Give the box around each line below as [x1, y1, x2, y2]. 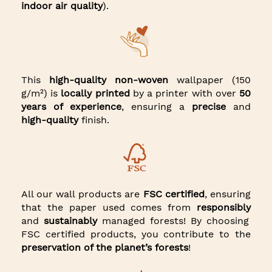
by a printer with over [129, 87, 240, 99]
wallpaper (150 [168, 73, 251, 86]
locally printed [61, 87, 130, 99]
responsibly [197, 201, 251, 213]
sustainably [43, 214, 97, 226]
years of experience [21, 100, 121, 112]
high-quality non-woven [49, 73, 168, 86]
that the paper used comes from [21, 201, 191, 213]
